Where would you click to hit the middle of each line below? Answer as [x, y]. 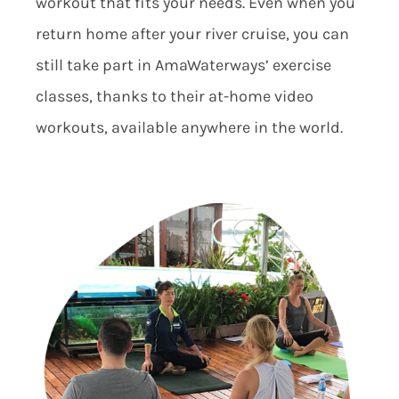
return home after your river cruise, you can [192, 34]
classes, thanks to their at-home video [174, 97]
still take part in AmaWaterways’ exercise [183, 65]
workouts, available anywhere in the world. [189, 128]
